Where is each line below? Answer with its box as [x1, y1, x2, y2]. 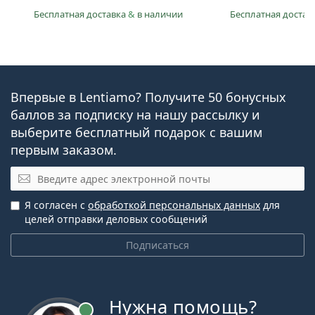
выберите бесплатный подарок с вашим [11, 124, 262, 141]
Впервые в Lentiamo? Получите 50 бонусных [11, 89, 286, 106]
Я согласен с [25, 198, 88, 212]
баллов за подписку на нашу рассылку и [11, 106, 260, 124]
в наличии [137, 8, 184, 21]
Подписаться [126, 238, 189, 252]
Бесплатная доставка [34, 8, 129, 21]
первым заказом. [11, 141, 117, 159]
